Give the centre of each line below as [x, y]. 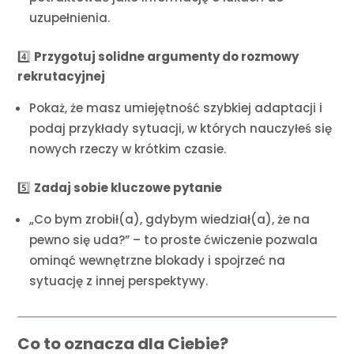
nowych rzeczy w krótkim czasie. [128, 149]
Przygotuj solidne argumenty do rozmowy [167, 57]
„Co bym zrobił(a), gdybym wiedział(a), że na [170, 220]
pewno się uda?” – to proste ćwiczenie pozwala [174, 240]
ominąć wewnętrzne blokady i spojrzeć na [158, 261]
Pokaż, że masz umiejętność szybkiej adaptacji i [176, 108]
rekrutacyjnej [62, 77]
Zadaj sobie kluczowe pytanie [128, 188]
